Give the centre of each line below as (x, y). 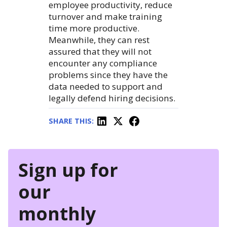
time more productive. (94, 28)
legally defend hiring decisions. (112, 98)
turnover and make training (105, 17)
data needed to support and (106, 87)
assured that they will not (100, 52)
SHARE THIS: (71, 121)
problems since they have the (108, 75)
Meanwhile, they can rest (99, 40)
